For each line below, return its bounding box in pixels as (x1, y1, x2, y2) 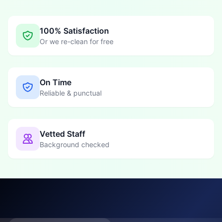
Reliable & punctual (40, 89, 102, 98)
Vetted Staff (40, 129, 85, 139)
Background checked (40, 140, 110, 149)
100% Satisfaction (40, 26, 109, 36)
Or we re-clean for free (40, 37, 113, 46)
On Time (40, 77, 71, 88)
